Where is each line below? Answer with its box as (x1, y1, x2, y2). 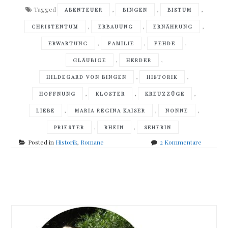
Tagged (33, 5, 58, 13)
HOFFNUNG (39, 90, 76, 97)
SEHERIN (144, 123, 172, 131)
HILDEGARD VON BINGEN (46, 73, 127, 80)
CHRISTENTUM (31, 22, 78, 30)
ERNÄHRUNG (153, 22, 193, 30)
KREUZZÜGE (145, 90, 185, 97)
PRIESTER (54, 123, 84, 131)
